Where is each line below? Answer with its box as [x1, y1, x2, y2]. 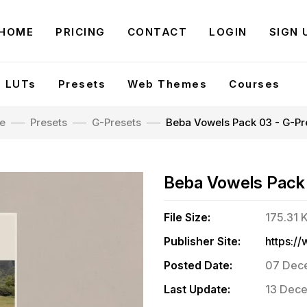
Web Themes [127, 77, 207, 90]
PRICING [56, 25, 106, 38]
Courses [229, 77, 280, 90]
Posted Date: [164, 258, 232, 272]
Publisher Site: [164, 234, 241, 248]
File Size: [164, 210, 210, 224]
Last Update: [164, 282, 230, 296]
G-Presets [91, 116, 141, 129]
